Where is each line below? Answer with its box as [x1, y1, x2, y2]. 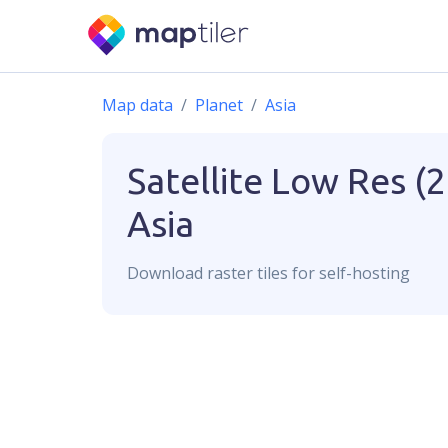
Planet [195, 94, 243, 116]
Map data [102, 94, 173, 116]
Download [127, 262, 207, 284]
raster [207, 262, 253, 284]
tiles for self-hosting [253, 262, 410, 284]
